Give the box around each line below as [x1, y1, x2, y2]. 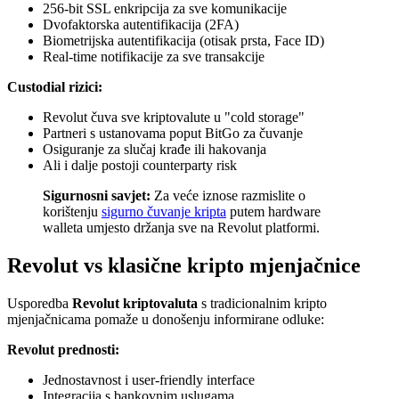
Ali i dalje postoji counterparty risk [43, 158, 237, 174]
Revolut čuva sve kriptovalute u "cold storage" [43, 110, 305, 126]
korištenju [43, 204, 102, 220]
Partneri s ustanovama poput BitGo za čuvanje [43, 126, 303, 142]
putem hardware [226, 204, 321, 220]
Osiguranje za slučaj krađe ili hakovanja [43, 142, 266, 158]
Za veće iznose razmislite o [151, 188, 305, 204]
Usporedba [7, 296, 72, 312]
